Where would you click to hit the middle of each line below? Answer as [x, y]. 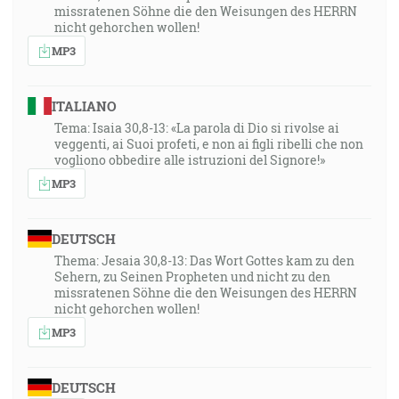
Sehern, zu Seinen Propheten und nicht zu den [192, 277]
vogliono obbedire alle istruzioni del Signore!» [190, 160]
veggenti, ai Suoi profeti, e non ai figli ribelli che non [209, 144]
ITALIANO [84, 106]
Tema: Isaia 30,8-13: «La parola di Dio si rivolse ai [197, 128]
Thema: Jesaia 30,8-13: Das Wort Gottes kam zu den [204, 261]
